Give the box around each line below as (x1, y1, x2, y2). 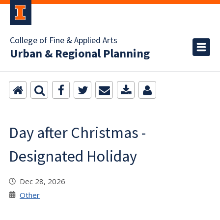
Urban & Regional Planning (10, 45, 150, 62)
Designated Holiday (9, 146, 137, 166)
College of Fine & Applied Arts (10, 34, 117, 47)
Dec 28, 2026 (20, 176, 69, 186)
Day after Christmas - (9, 123, 146, 142)
